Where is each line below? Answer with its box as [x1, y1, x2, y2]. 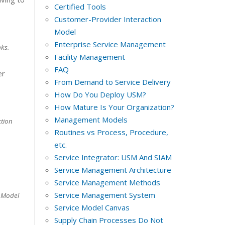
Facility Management [54, 52, 125, 62]
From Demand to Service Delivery [54, 77, 171, 87]
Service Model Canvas [54, 202, 130, 213]
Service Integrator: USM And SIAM [54, 152, 172, 163]
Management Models [54, 115, 128, 125]
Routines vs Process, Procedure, [54, 127, 168, 138]
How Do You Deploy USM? [54, 89, 146, 100]
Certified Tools [54, 2, 106, 12]
